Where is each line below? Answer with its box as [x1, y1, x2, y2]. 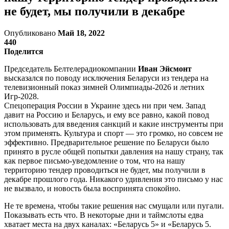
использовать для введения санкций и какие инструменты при [4, 119, 223, 128]
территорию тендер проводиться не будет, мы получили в [4, 165, 205, 174]
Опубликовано [4, 28, 58, 37]
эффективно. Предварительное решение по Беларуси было [4, 138, 209, 147]
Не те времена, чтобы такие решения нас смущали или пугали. [4, 201, 224, 210]
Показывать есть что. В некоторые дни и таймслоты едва [4, 210, 203, 219]
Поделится [4, 47, 43, 56]
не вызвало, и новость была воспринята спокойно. [4, 184, 180, 193]
